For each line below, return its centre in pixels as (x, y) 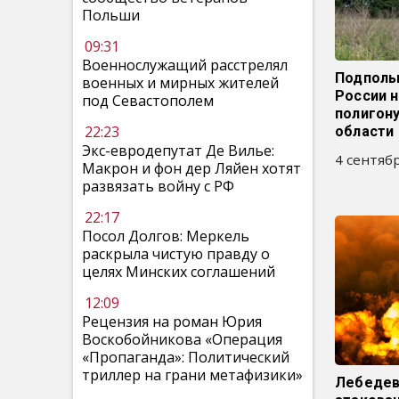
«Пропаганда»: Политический (186, 357)
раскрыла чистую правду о (176, 254)
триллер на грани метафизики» (192, 375)
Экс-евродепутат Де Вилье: (178, 151)
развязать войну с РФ (158, 186)
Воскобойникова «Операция (182, 339)
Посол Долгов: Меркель (166, 236)
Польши (111, 15)
